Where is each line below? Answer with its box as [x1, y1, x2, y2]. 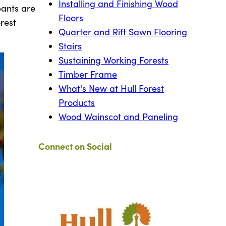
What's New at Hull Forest [59, 82, 164, 95]
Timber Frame [59, 68, 117, 81]
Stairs [59, 40, 82, 52]
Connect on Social [38, 140, 112, 153]
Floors [59, 12, 83, 24]
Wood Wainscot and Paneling [59, 110, 178, 123]
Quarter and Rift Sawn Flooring [59, 26, 187, 38]
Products [59, 96, 95, 109]
